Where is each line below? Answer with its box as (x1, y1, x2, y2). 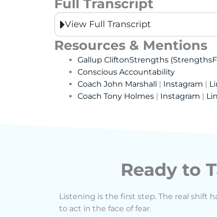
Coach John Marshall (77, 79, 157, 89)
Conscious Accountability (77, 67, 175, 77)
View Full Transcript (65, 19, 151, 30)
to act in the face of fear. (59, 204, 151, 214)
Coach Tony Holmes (77, 92, 154, 101)
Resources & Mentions (54, 37, 207, 54)
